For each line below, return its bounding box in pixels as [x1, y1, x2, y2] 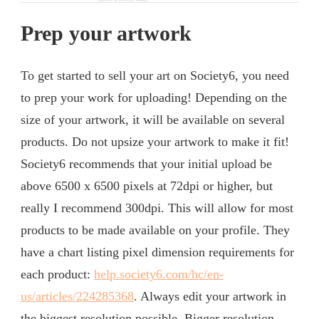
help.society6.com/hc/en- [94, 266, 224, 281]
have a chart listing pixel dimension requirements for [21, 244, 294, 259]
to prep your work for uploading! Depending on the [21, 90, 287, 105]
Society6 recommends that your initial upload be [21, 156, 272, 171]
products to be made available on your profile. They [21, 222, 290, 237]
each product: [21, 266, 94, 281]
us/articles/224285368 [21, 288, 134, 303]
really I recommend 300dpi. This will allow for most [21, 200, 293, 215]
